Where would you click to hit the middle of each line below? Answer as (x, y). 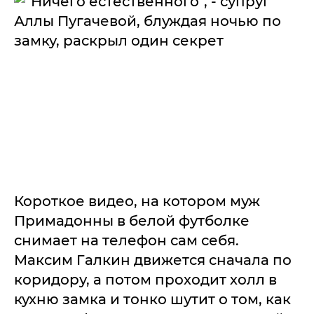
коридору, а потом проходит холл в (145, 280)
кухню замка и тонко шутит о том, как (152, 299)
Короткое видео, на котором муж (137, 201)
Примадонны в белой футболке (132, 221)
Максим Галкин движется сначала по (153, 260)
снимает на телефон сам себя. (127, 240)
